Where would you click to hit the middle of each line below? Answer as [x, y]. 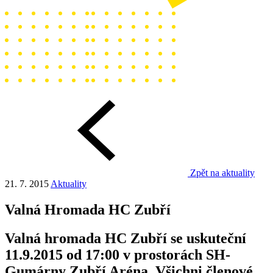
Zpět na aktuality [222, 173]
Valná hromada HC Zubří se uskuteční [126, 238]
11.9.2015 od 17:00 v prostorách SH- [118, 254]
